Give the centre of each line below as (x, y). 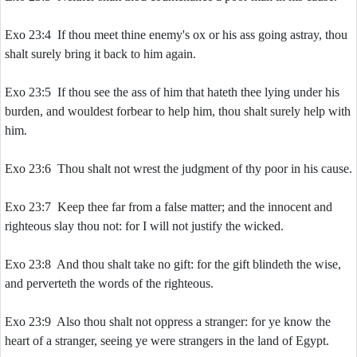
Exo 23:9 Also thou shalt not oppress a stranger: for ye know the (168, 322)
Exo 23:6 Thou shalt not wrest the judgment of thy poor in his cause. (178, 169)
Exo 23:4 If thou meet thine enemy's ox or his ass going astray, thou (176, 35)
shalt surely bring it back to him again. (100, 54)
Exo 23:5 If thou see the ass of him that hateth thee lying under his (172, 92)
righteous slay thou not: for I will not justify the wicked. (144, 226)
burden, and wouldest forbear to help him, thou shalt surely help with (178, 111)
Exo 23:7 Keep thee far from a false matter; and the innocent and (169, 207)
